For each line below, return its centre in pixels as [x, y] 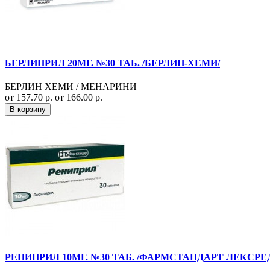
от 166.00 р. [79, 98]
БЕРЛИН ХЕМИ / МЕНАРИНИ [71, 87]
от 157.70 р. [30, 98]
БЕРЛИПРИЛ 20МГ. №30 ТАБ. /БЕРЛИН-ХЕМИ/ [112, 63]
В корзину [28, 110]
